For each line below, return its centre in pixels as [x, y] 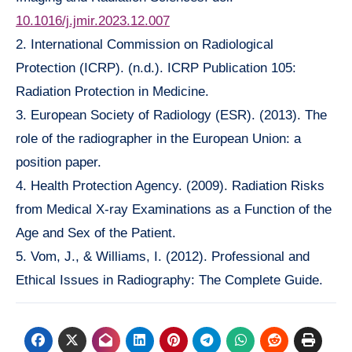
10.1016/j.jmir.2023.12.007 [93, 21]
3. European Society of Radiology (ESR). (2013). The [171, 115]
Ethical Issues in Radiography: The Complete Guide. [169, 280]
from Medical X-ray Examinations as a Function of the [174, 210]
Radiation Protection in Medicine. [112, 92]
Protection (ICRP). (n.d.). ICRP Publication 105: [156, 68]
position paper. [59, 163]
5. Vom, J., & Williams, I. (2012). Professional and [163, 257]
